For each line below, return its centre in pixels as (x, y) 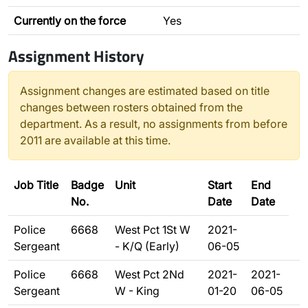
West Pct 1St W (153, 230)
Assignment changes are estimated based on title (145, 91)
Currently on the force (70, 21)
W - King (137, 291)
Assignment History (76, 56)
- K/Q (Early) (147, 246)
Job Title (36, 185)
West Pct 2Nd (150, 274)
